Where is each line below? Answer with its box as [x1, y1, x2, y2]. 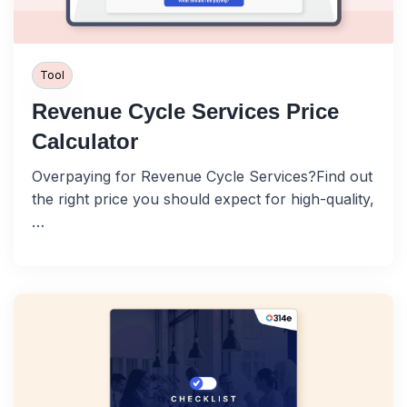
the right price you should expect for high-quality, [32, 190, 374, 209]
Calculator [32, 129, 138, 154]
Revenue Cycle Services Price [32, 99, 339, 124]
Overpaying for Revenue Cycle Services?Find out [32, 167, 372, 186]
